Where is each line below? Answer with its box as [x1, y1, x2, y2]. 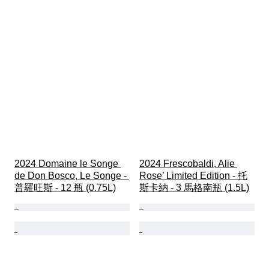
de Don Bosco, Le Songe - [14, 170, 129, 181]
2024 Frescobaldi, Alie [139, 158, 237, 169]
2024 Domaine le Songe [14, 158, 121, 169]
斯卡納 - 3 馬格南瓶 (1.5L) [139, 182, 249, 193]
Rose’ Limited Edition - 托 [139, 170, 247, 181]
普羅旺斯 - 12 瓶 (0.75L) [14, 182, 116, 193]
